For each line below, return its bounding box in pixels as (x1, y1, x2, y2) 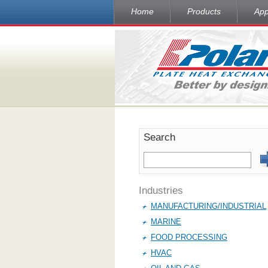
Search (144, 132, 175, 143)
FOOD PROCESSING (151, 233, 227, 242)
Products (187, 7, 221, 16)
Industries (139, 185, 183, 196)
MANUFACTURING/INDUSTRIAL (151, 202, 266, 211)
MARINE (151, 217, 181, 226)
